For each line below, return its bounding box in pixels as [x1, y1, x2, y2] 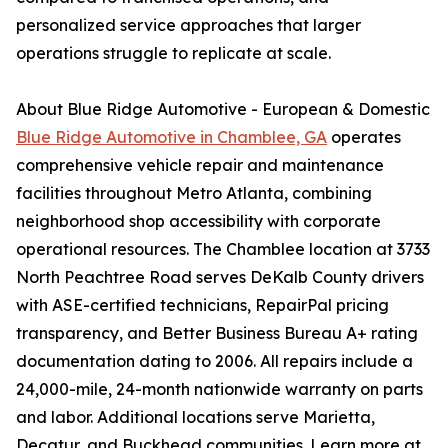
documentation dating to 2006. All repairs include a [16, 351, 413, 372]
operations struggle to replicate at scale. [16, 43, 331, 64]
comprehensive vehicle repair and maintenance [16, 155, 384, 176]
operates [327, 127, 401, 148]
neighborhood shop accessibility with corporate [16, 211, 381, 232]
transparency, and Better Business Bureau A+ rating [16, 323, 418, 344]
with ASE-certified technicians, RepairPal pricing [16, 295, 389, 316]
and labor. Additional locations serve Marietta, [16, 407, 375, 428]
